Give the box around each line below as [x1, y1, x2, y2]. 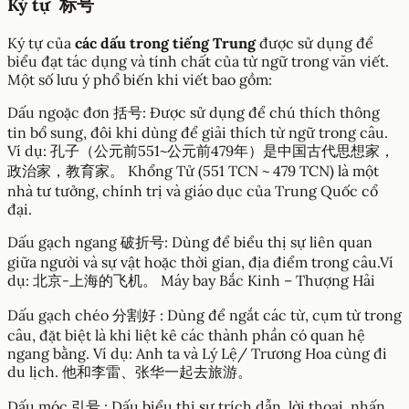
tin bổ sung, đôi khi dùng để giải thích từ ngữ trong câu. [7, 123, 388, 142]
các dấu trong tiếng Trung [75, 34, 256, 53]
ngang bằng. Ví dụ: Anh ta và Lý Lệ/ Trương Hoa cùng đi [7, 344, 387, 363]
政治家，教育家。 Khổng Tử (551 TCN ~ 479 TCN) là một [7, 162, 379, 181]
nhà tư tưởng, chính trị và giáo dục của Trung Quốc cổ [7, 182, 378, 201]
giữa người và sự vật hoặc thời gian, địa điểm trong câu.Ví [7, 253, 393, 272]
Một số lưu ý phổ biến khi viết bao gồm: [7, 70, 272, 89]
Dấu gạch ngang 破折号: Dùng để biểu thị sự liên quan [7, 233, 372, 252]
